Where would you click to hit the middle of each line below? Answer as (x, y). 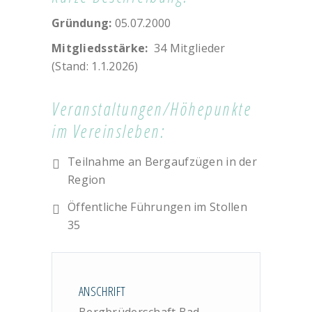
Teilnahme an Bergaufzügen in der (162, 162)
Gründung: (82, 23)
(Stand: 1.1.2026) (95, 67)
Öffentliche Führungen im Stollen (157, 207)
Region (87, 180)
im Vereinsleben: (108, 131)
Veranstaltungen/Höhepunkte (151, 109)
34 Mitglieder (187, 48)
